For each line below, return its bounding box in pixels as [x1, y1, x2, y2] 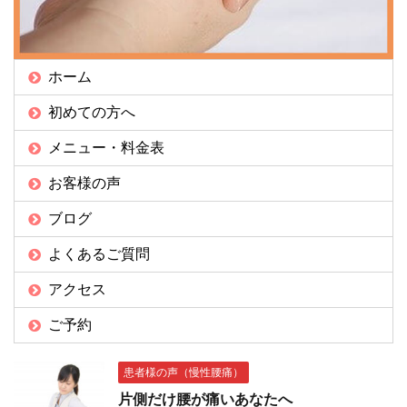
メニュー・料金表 [48, 138, 164, 156]
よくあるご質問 [48, 244, 150, 263]
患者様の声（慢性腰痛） [124, 365, 243, 379]
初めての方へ [48, 103, 135, 121]
